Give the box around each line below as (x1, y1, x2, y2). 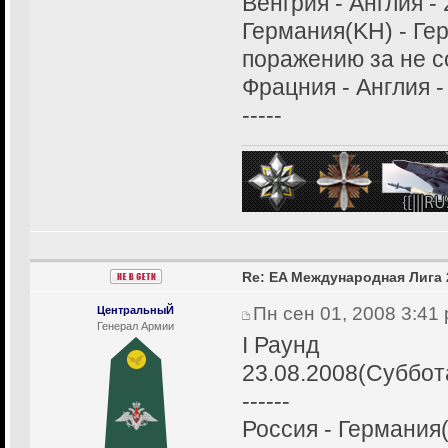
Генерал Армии (97, 319, 175, 332)
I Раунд (241, 332, 319, 358)
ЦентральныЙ (97, 303, 175, 316)
